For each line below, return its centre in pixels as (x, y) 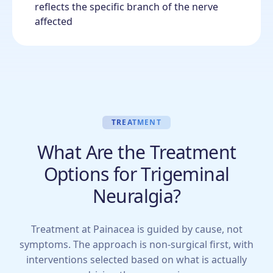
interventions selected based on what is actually (136, 260)
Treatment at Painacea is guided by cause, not (136, 229)
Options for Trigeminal (136, 174)
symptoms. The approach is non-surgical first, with (136, 245)
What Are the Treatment (136, 152)
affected (54, 22)
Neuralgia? (136, 196)
